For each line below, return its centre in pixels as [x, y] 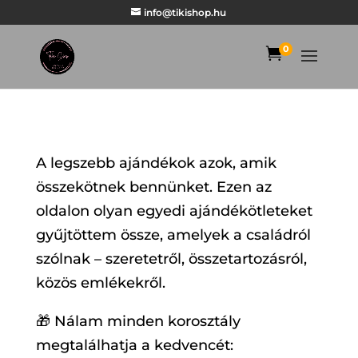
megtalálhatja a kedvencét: [134, 345]
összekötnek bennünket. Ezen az [153, 187]
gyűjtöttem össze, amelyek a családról [173, 235]
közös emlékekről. [100, 283]
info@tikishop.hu [185, 12]
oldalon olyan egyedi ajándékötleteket [174, 211]
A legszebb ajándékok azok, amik [156, 163]
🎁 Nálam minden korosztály [138, 321]
